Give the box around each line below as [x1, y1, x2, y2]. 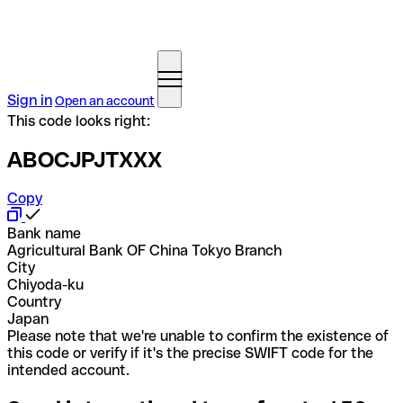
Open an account [55, 94, 155, 108]
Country [7, 292, 61, 310]
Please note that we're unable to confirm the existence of [7, 327, 389, 345]
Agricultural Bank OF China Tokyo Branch [7, 241, 282, 259]
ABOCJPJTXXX [7, 147, 162, 172]
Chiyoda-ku [7, 275, 84, 293]
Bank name [7, 224, 81, 242]
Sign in [7, 92, 52, 109]
